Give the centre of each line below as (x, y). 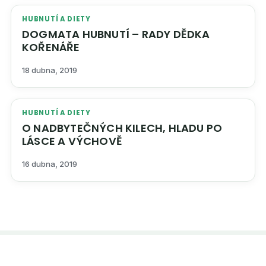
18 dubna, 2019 (50, 70)
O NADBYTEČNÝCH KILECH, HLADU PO (28, 128)
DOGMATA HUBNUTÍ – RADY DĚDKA (116, 34)
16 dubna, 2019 (50, 164)
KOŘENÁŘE (51, 47)
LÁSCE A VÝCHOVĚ (95, 141)
